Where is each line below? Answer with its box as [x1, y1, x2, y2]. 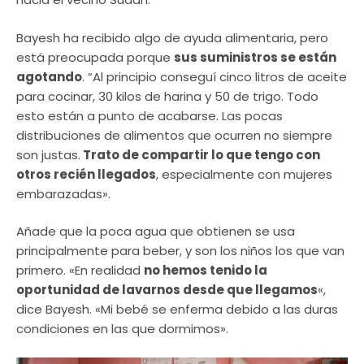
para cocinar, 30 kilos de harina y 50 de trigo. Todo [16, 87, 318, 105]
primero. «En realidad [16, 262, 144, 279]
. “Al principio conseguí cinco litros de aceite [82, 67, 347, 85]
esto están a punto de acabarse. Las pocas [16, 106, 283, 124]
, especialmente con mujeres [156, 165, 332, 183]
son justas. [16, 145, 80, 163]
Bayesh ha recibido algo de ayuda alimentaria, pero [16, 28, 328, 46]
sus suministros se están [174, 48, 336, 66]
